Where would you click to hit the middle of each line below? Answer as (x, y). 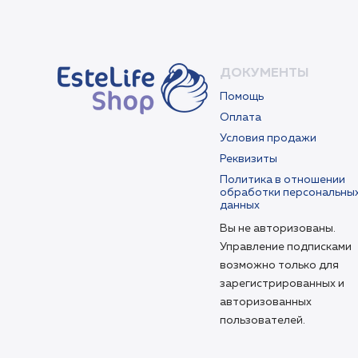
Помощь (242, 97)
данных (240, 205)
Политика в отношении (282, 180)
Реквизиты (249, 159)
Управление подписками (286, 247)
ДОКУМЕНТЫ (264, 74)
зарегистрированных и (282, 284)
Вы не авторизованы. (278, 229)
